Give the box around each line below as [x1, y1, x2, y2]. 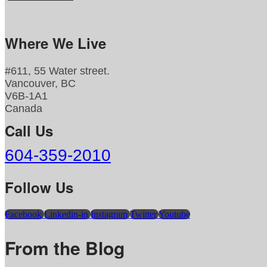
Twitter [130, 209, 157, 220]
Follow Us [5, 177, 73, 198]
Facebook [5, 209, 42, 220]
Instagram [91, 209, 128, 220]
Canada [5, 102, 42, 114]
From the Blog [5, 235, 125, 261]
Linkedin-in [44, 209, 88, 220]
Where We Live [5, 32, 106, 53]
